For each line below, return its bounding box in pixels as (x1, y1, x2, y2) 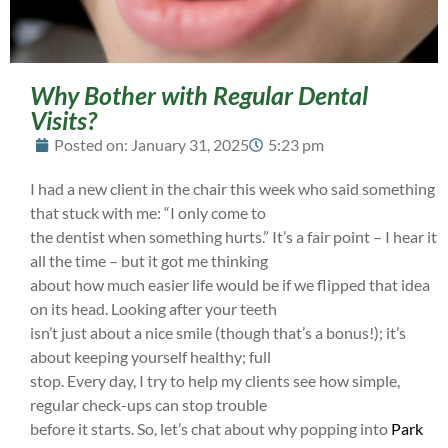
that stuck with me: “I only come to (30, 202, 266, 222)
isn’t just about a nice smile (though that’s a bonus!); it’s (30, 322, 406, 342)
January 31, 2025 (131, 134, 249, 154)
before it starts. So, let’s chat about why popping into (30, 418, 391, 438)
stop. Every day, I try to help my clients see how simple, (30, 370, 400, 390)
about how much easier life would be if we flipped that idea (30, 274, 430, 294)
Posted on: (54, 134, 131, 154)
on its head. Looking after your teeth (30, 298, 277, 318)
